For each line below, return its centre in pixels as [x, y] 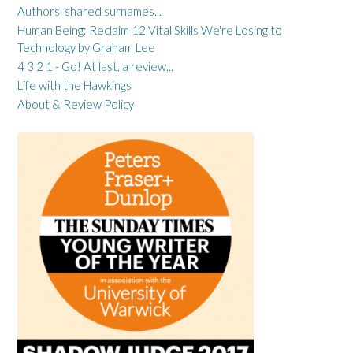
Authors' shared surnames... [89, 11]
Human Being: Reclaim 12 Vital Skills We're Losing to [150, 30]
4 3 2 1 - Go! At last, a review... [95, 67]
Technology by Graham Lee [86, 48]
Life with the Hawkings [74, 85]
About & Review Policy [76, 104]
